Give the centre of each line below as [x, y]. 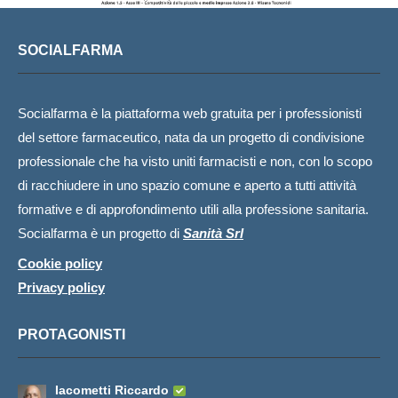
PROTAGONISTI [72, 334]
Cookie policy [60, 263]
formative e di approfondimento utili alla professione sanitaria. [193, 209]
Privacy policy [61, 287]
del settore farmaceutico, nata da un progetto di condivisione [191, 137]
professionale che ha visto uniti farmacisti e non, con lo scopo [195, 161]
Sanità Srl [213, 233]
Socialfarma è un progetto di [100, 233]
